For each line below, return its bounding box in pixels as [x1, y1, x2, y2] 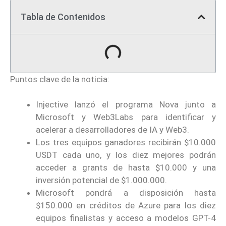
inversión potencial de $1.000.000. [36, 175, 167, 186]
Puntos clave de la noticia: [10, 74, 109, 84]
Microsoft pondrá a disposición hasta [36, 188, 216, 198]
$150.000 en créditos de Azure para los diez [36, 200, 216, 211]
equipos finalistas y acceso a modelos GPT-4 [36, 213, 216, 223]
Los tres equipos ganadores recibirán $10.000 [36, 137, 216, 148]
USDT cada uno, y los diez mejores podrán [36, 150, 216, 160]
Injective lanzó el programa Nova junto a [36, 99, 216, 110]
